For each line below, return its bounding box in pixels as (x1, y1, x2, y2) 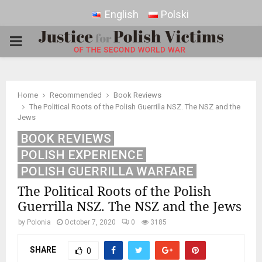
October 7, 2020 (64, 218, 116, 226)
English (104, 8, 139, 20)
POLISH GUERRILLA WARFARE (20, 164, 194, 178)
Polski (160, 8, 189, 20)
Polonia (27, 218, 51, 226)
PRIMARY (9, 33, 68, 49)
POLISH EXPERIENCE (20, 148, 143, 162)
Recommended (50, 91, 102, 99)
